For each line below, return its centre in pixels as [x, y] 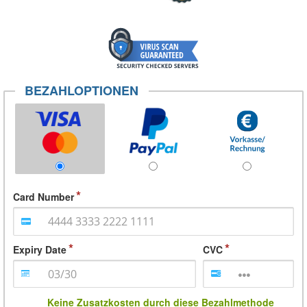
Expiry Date [40, 249]
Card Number [44, 197]
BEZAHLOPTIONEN [82, 91]
